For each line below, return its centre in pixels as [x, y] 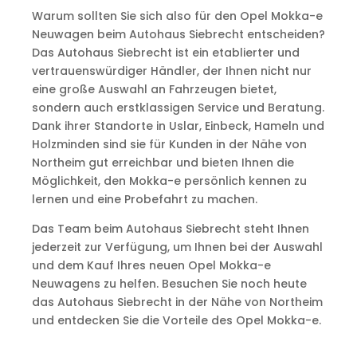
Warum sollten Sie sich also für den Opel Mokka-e [177, 16]
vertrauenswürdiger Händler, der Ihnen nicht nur [171, 71]
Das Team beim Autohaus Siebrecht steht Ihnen [170, 229]
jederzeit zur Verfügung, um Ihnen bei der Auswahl [177, 247]
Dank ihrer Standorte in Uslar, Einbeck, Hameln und [178, 126]
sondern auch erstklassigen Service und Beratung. [178, 108]
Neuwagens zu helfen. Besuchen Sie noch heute [169, 284]
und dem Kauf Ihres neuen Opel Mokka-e [151, 265]
